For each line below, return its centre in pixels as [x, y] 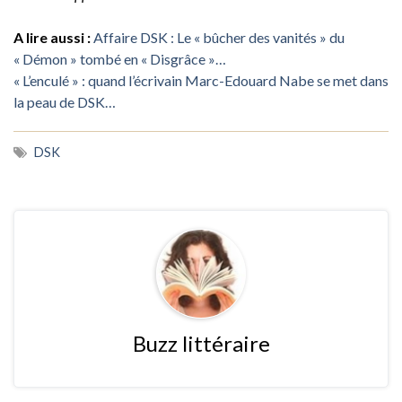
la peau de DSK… [65, 101]
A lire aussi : [52, 37]
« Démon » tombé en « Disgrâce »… [120, 58]
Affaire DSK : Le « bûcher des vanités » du [219, 37]
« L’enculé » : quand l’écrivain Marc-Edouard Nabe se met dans [201, 80]
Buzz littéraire [201, 343]
